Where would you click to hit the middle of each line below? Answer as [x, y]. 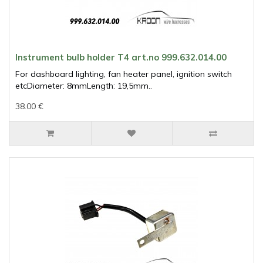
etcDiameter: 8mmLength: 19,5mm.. [84, 86]
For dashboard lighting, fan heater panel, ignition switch [124, 74]
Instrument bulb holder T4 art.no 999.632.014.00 [121, 58]
